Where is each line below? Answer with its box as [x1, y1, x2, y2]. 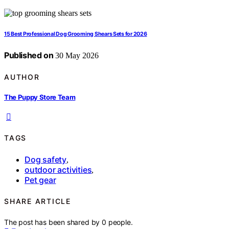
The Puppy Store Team [4, 93, 76, 101]
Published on [4, 50, 54, 61]
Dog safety [25, 154, 66, 165]
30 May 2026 [53, 51, 99, 60]
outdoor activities [25, 164, 92, 175]
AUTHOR [4, 72, 40, 81]
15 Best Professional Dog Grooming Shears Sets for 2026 [4, 31, 147, 38]
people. [108, 217, 133, 226]
